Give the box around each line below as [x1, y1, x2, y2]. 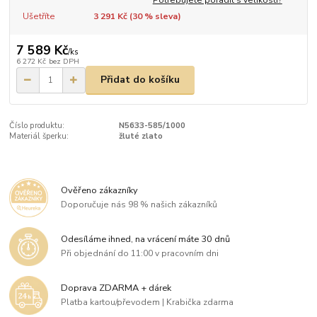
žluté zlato [118, 130, 163, 142]
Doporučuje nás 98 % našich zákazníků [61, 199, 218, 211]
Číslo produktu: [9, 120, 65, 131]
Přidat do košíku [100, 73, 180, 87]
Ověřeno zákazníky [61, 184, 139, 197]
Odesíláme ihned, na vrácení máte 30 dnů [61, 233, 231, 246]
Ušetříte [22, 11, 55, 23]
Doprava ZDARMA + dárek [61, 282, 172, 295]
